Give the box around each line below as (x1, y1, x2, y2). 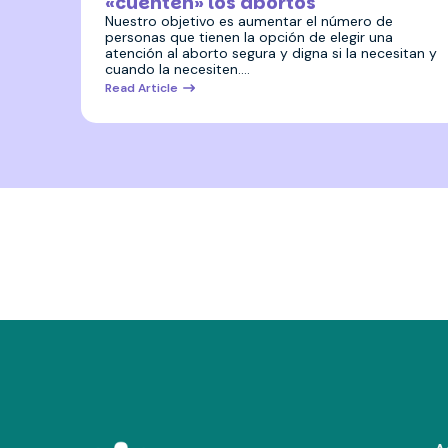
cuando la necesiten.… (104, 59, 250, 78)
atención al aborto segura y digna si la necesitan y (104, 43, 437, 62)
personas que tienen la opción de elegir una (104, 27, 393, 46)
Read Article (104, 79, 178, 96)
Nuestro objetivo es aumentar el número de (104, 11, 393, 30)
